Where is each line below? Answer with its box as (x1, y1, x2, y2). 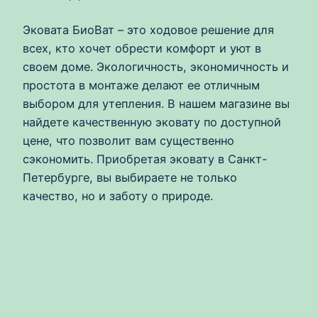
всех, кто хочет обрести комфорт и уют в (23, 41, 261, 56)
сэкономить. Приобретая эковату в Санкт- (23, 152, 268, 167)
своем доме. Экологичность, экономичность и (23, 60, 289, 75)
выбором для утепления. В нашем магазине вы (23, 97, 290, 111)
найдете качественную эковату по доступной (23, 115, 281, 130)
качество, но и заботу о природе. (23, 189, 213, 204)
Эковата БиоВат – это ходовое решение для (23, 23, 274, 38)
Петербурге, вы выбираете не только (23, 170, 237, 185)
